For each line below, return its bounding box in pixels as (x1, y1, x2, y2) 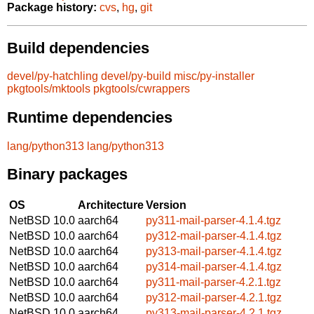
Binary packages (7, 165, 128, 184)
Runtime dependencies (7, 108, 172, 126)
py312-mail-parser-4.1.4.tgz (146, 229, 282, 242)
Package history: (7, 1, 97, 14)
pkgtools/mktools (7, 83, 90, 95)
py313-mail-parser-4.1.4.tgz (146, 245, 282, 257)
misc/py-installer (174, 70, 254, 83)
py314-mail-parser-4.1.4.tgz (146, 260, 282, 273)
